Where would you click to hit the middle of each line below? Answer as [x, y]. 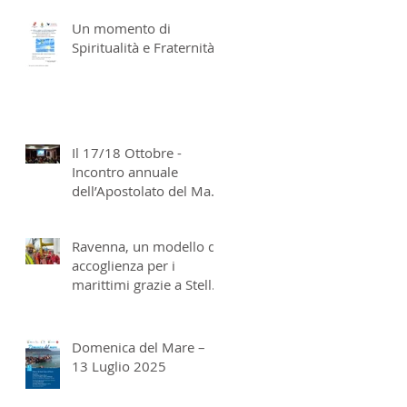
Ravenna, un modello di [146, 246]
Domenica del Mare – [139, 347]
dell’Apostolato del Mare [148, 190]
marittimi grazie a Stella [145, 284]
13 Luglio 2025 [119, 366]
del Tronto [104, 228]
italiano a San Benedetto [148, 209]
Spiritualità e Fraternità [143, 47]
